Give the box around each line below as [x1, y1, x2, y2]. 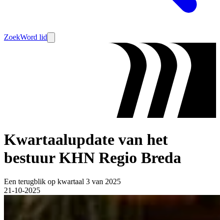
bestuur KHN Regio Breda [4, 148, 181, 166]
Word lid [20, 33, 47, 41]
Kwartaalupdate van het [4, 130, 168, 148]
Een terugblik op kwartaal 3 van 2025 [4, 177, 121, 186]
